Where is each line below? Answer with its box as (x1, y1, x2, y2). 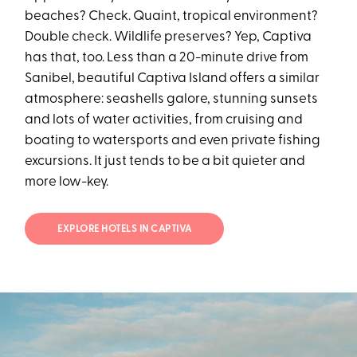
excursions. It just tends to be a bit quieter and (25, 154, 306, 168)
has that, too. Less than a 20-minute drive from (25, 50, 309, 65)
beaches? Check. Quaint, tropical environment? (25, 9, 319, 23)
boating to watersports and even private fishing (25, 133, 321, 147)
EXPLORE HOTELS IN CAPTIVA (57, 225, 192, 235)
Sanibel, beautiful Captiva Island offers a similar (25, 71, 320, 85)
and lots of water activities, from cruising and (25, 112, 304, 127)
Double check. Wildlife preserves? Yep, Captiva (25, 29, 312, 44)
